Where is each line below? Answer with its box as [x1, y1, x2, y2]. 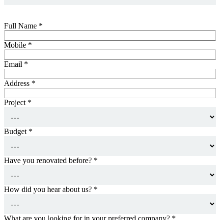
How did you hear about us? [4, 185, 94, 193]
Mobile [4, 40, 28, 49]
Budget [4, 127, 28, 136]
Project [4, 98, 27, 107]
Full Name [4, 21, 39, 30]
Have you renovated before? [4, 156, 94, 165]
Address [4, 79, 31, 87]
